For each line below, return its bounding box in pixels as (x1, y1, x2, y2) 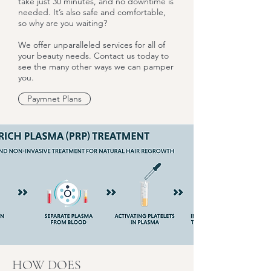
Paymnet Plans (27, 93, 82, 104)
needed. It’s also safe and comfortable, (18, 7, 166, 18)
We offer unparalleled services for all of (18, 39, 165, 50)
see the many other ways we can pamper (18, 61, 174, 72)
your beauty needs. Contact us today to (18, 50, 169, 61)
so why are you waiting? (18, 18, 107, 28)
